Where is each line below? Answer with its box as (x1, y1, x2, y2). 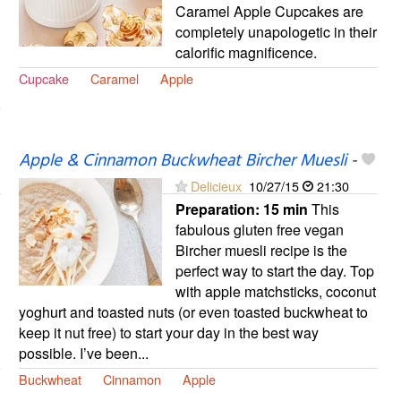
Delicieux (190, 175, 242, 195)
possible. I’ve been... (18, 342, 149, 363)
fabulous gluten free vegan (175, 218, 344, 240)
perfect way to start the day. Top (175, 260, 374, 281)
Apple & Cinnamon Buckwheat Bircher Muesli (18, 147, 346, 175)
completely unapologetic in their (175, 21, 377, 42)
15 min (262, 198, 308, 219)
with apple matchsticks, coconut (175, 280, 376, 302)
